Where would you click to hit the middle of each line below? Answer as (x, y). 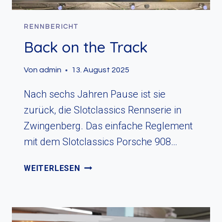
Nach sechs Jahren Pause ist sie (95, 94)
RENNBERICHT (51, 27)
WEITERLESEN (52, 168)
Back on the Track (86, 47)
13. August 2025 (101, 70)
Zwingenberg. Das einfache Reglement (108, 126)
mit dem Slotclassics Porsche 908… (101, 142)
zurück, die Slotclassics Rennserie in (103, 110)
